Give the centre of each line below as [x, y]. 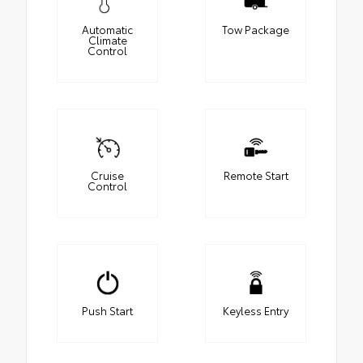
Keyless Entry [256, 311]
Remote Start [256, 175]
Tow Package [256, 30]
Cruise [107, 175]
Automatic [107, 30]
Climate [107, 40]
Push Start [107, 311]
